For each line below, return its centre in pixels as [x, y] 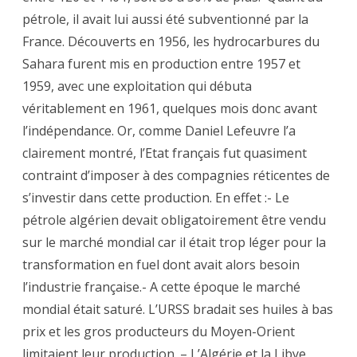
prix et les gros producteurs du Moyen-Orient [159, 332]
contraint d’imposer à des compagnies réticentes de [176, 176]
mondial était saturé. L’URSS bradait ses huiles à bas [178, 310]
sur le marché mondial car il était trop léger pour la [174, 243]
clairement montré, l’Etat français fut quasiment [165, 153]
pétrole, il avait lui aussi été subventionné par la [165, 20]
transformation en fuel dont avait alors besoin [161, 265]
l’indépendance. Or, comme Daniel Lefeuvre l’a [159, 131]
